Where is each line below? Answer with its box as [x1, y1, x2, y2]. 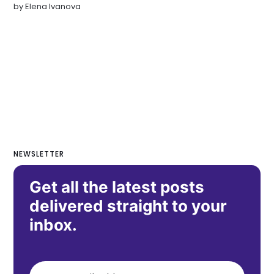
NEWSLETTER [13, 149, 65, 160]
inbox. [29, 215, 78, 235]
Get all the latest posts [29, 177, 205, 197]
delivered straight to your [29, 196, 228, 216]
